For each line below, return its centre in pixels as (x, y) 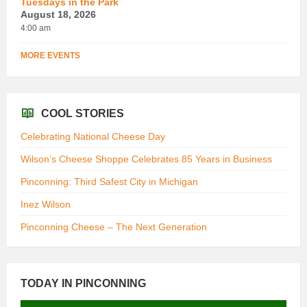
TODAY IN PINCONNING (83, 283)
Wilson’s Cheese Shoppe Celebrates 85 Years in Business (146, 159)
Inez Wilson (46, 204)
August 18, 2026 (58, 14)
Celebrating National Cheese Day (93, 136)
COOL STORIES (83, 113)
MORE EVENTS (50, 55)
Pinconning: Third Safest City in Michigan (109, 181)
